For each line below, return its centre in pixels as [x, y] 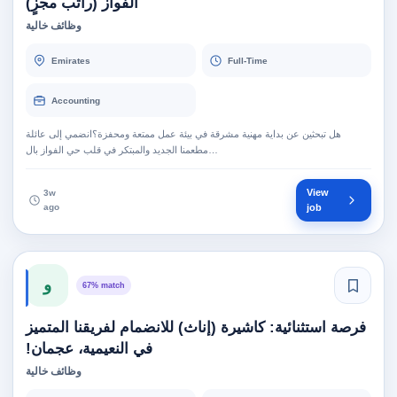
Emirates [71, 60]
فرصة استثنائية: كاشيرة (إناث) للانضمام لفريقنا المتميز [196, 327]
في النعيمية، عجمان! [89, 349]
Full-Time [247, 60]
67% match [104, 285]
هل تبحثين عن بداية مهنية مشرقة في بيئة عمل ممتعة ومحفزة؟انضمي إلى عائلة [183, 134]
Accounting [76, 100]
